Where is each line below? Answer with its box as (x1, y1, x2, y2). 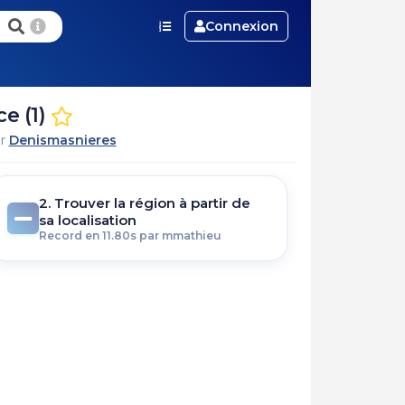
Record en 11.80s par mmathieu (38, 229, 221, 242)
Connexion (204, 18, 278, 34)
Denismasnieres (8, 131, 117, 148)
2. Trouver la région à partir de (38, 194, 250, 212)
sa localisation (38, 212, 137, 229)
